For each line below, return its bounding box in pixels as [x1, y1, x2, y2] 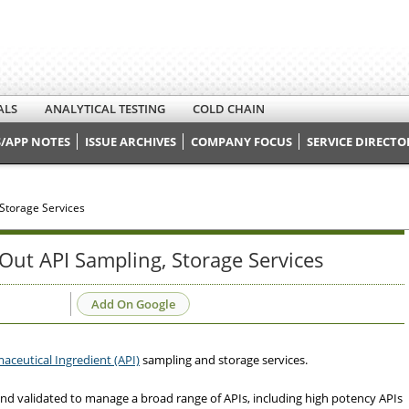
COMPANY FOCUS [191, 133, 292, 150]
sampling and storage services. [140, 351, 308, 369]
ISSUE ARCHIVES [85, 133, 176, 150]
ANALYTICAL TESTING [45, 100, 165, 117]
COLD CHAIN [193, 100, 265, 117]
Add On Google [91, 295, 175, 312]
